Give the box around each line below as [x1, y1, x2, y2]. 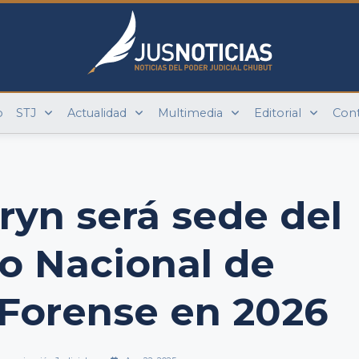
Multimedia [157, 106, 223, 120]
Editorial [253, 106, 301, 120]
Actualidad [67, 106, 127, 120]
